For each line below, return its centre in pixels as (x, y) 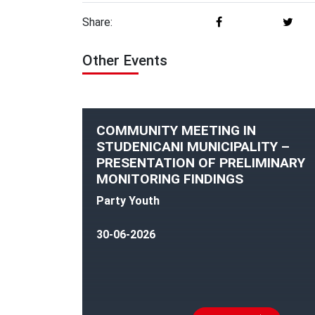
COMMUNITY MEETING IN (176, 130)
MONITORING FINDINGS (170, 179)
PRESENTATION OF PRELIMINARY (201, 162)
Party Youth (128, 200)
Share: (97, 22)
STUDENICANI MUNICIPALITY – (193, 146)
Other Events (125, 60)
